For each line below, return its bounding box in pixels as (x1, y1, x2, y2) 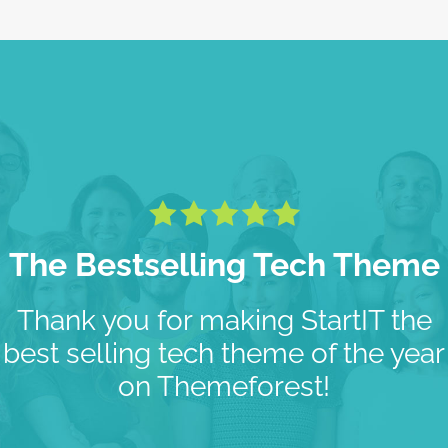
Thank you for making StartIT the (16, 303, 432, 337)
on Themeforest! (118, 369, 330, 403)
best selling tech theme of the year (3, 336, 445, 370)
